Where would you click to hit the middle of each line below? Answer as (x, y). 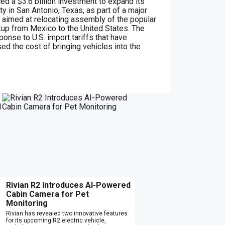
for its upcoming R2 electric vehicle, (56, 220)
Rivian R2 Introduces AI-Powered (68, 185)
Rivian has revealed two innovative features (67, 213)
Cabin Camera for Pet (47, 194)
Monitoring (27, 203)
